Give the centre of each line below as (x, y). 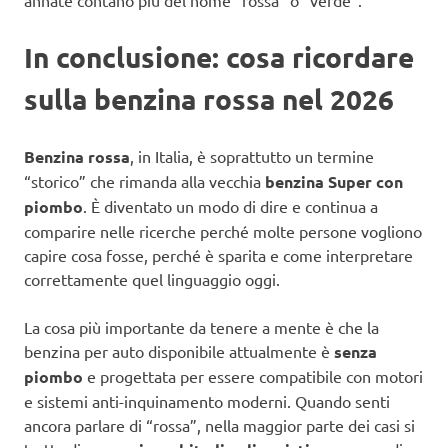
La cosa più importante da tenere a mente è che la (201, 326)
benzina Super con (334, 181)
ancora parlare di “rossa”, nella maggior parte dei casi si (219, 424)
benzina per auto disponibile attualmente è (179, 350)
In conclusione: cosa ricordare (219, 56)
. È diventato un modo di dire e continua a (230, 205)
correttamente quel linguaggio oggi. (152, 278)
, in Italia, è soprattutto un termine (252, 155)
